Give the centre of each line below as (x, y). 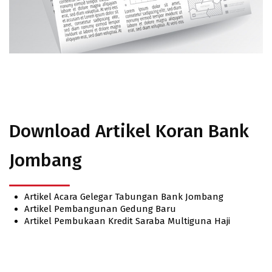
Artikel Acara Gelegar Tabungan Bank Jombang (124, 196)
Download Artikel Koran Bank (129, 131)
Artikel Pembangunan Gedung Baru (100, 209)
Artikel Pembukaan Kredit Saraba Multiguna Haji (127, 221)
